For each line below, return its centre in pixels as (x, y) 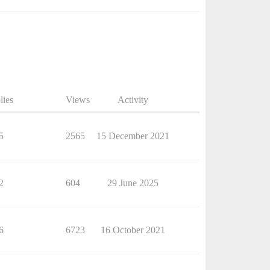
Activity (133, 99)
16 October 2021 (133, 230)
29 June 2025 (133, 183)
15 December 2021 (133, 136)
